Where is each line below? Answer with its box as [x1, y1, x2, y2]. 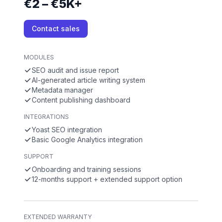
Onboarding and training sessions [32, 165, 141, 173]
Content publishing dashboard [32, 96, 130, 104]
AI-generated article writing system [32, 76, 145, 84]
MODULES [24, 54, 54, 61]
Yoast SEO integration [32, 125, 102, 134]
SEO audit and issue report [32, 66, 119, 74]
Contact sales [32, 24, 80, 33]
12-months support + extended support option [32, 175, 182, 183]
